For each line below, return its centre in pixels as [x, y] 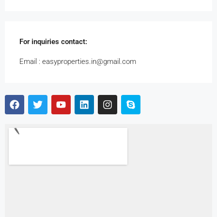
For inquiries [39, 42]
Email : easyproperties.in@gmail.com [78, 62]
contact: [73, 42]
